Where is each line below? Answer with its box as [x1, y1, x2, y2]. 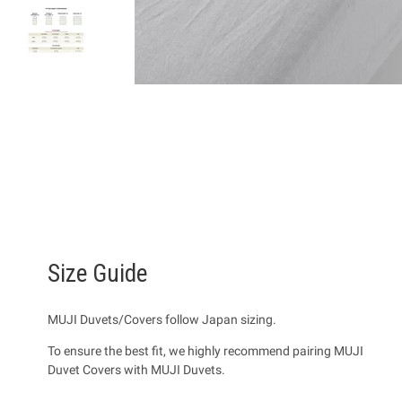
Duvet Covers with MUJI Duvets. [48, 362, 226, 377]
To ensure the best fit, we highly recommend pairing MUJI [48, 343, 364, 358]
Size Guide [48, 258, 148, 288]
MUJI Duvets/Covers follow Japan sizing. [48, 311, 277, 327]
